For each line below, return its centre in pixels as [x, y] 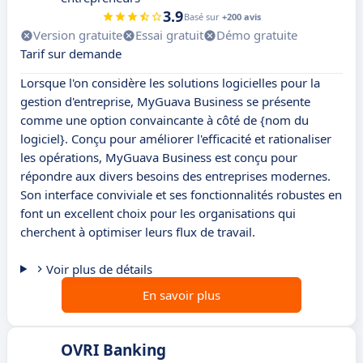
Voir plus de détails [99, 269]
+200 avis [241, 17]
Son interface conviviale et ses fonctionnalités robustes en [181, 195]
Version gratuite [78, 35]
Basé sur [203, 17]
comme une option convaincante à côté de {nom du [164, 120]
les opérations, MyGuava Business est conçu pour [159, 158]
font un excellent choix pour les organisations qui [158, 214]
